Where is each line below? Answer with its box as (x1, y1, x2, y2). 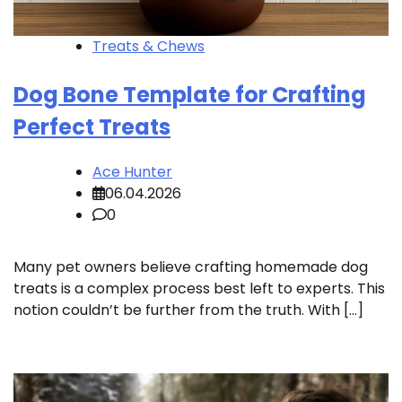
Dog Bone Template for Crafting (13, 80, 366, 110)
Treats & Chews (92, 36, 205, 57)
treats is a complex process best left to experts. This (13, 278, 385, 300)
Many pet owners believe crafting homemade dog (13, 257, 368, 278)
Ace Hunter (92, 162, 172, 183)
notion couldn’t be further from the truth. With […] (13, 300, 363, 321)
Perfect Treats (13, 112, 170, 143)
